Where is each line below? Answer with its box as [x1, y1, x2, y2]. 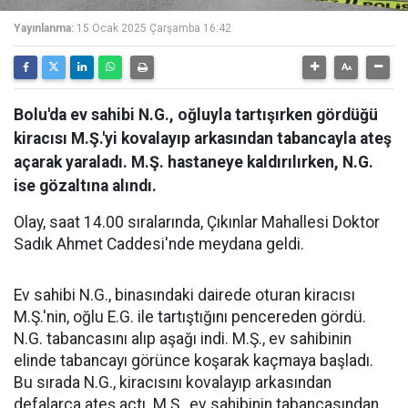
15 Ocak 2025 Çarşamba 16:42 [76, 22, 231, 35]
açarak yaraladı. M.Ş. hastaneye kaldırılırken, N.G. [14, 153, 373, 171]
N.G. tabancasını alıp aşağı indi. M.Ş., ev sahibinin [14, 330, 352, 348]
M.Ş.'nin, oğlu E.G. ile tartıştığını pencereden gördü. [14, 308, 366, 326]
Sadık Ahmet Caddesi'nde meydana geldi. [14, 235, 304, 253]
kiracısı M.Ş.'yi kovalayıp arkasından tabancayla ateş [14, 129, 392, 148]
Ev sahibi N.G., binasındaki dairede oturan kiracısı [14, 286, 355, 304]
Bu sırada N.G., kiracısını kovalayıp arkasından [14, 373, 331, 392]
